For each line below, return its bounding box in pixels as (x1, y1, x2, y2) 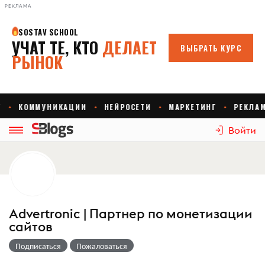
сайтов (9, 218, 52, 235)
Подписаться (15, 239, 61, 251)
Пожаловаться (76, 239, 127, 251)
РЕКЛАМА (5, 3, 32, 9)
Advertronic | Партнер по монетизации (9, 205, 253, 222)
